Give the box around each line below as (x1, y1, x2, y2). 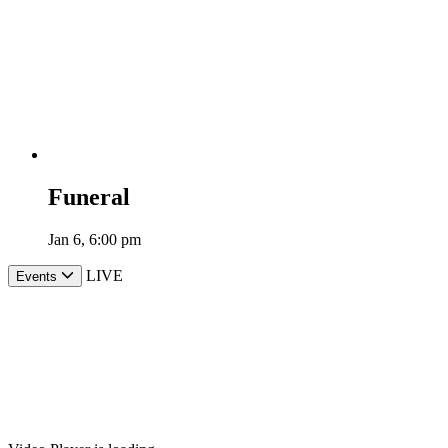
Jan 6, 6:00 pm (48, 231, 141, 249)
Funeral (48, 184, 130, 211)
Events (16, 269, 57, 285)
